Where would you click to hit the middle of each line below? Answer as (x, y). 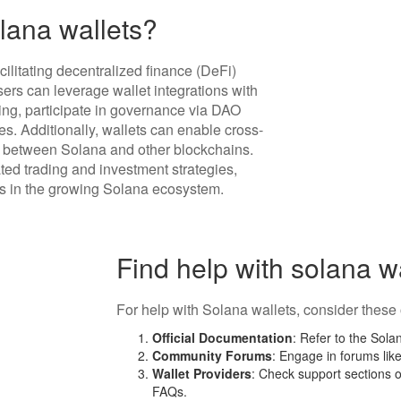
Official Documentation (223, 337)
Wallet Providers (202, 373)
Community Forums (213, 355)
